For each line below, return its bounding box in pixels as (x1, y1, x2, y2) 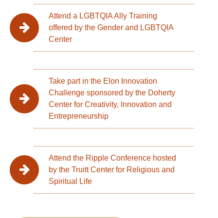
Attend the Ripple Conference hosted (49, 154, 176, 163)
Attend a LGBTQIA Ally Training (49, 12, 157, 20)
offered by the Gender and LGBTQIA (49, 23, 174, 32)
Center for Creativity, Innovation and (49, 100, 172, 109)
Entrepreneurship (49, 112, 109, 121)
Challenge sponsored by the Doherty (49, 89, 175, 97)
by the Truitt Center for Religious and (49, 165, 175, 174)
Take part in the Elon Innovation (49, 77, 157, 86)
